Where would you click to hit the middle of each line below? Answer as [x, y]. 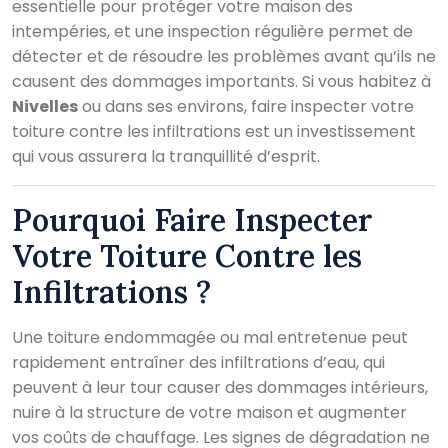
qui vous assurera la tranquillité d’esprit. [166, 156]
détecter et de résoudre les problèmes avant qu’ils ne [224, 56]
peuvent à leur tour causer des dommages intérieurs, [220, 387]
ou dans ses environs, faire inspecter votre [246, 106]
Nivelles [45, 106]
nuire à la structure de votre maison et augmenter [209, 412]
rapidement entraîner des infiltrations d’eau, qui [198, 362]
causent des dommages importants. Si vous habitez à [221, 81]
